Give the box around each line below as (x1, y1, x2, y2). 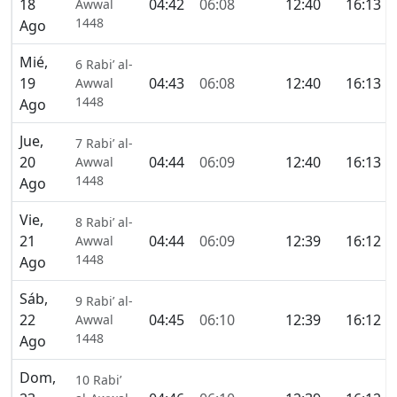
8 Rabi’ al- (75, 214, 133, 231)
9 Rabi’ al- (75, 292, 133, 310)
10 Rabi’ (75, 371, 121, 389)
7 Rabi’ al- (75, 135, 133, 152)
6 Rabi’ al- (75, 56, 133, 74)
